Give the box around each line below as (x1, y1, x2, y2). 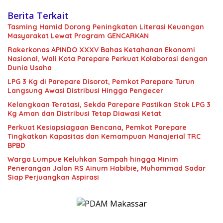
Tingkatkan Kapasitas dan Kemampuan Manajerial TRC (7, 132, 201, 141)
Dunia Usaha (7, 63, 52, 73)
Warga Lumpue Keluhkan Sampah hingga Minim (7, 155, 178, 164)
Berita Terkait (7, 9, 69, 22)
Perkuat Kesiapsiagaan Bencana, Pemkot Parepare (7, 123, 187, 132)
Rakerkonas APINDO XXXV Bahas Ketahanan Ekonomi (7, 45, 195, 55)
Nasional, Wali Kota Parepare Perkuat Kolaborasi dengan (7, 54, 208, 64)
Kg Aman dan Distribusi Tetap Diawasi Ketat (7, 109, 161, 118)
